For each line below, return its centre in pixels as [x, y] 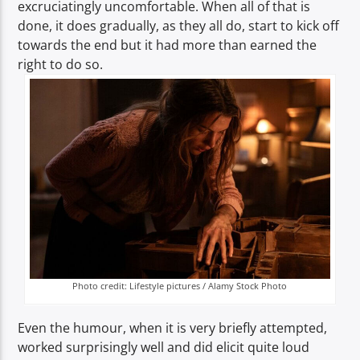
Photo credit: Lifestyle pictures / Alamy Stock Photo [180, 285]
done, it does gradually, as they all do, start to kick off [179, 26]
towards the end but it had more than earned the [168, 45]
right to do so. [61, 65]
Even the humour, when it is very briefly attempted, [173, 327]
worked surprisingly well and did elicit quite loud [164, 347]
